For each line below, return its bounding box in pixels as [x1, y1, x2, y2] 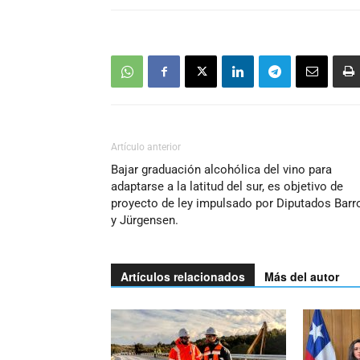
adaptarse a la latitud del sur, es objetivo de [111, 179, 343, 194]
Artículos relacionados [121, 268, 245, 284]
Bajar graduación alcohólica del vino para [111, 162, 332, 177]
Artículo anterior [111, 141, 181, 153]
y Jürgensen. [111, 213, 178, 227]
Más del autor [264, 268, 339, 284]
